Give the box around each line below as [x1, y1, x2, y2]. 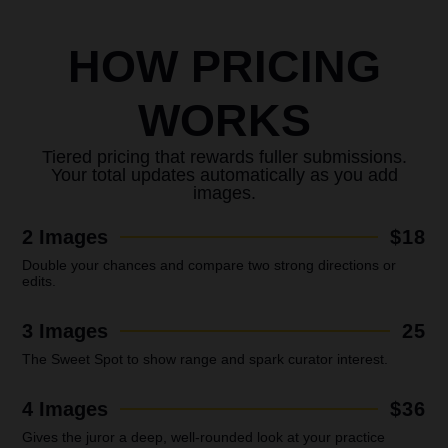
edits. [22, 272, 57, 289]
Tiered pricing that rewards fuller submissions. [41, 147, 407, 168]
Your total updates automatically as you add [50, 165, 398, 186]
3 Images [22, 319, 109, 342]
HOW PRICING [67, 41, 381, 93]
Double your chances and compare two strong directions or [22, 256, 397, 273]
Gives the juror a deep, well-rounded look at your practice [22, 428, 386, 445]
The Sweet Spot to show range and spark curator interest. [22, 350, 389, 367]
